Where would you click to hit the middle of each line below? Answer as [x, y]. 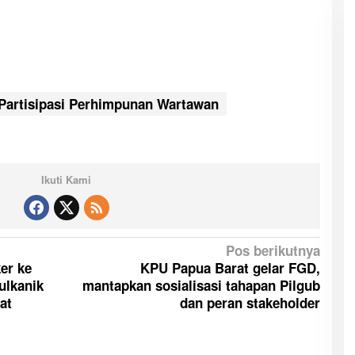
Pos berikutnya [273, 250]
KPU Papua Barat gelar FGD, [230, 267]
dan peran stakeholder [250, 302]
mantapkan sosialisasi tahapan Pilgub [201, 285]
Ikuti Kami [67, 179]
